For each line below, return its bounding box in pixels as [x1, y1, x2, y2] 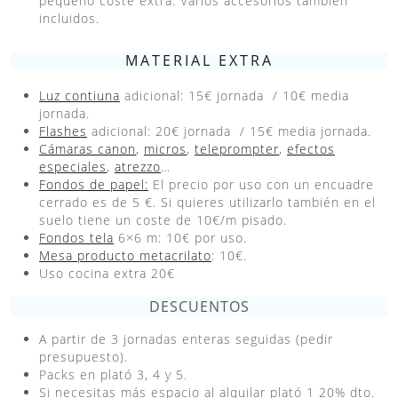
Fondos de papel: [39, 176, 148, 194]
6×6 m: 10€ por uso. [114, 229, 247, 247]
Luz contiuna [39, 87, 120, 105]
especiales [39, 158, 107, 176]
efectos [287, 140, 335, 158]
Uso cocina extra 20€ [39, 265, 175, 283]
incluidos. [39, 10, 99, 28]
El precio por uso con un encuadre [148, 176, 374, 194]
